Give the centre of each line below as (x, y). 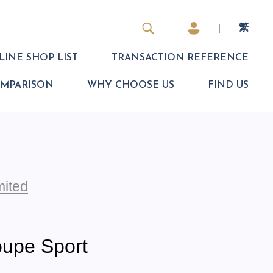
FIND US (228, 86)
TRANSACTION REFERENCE (180, 58)
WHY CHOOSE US (131, 86)
